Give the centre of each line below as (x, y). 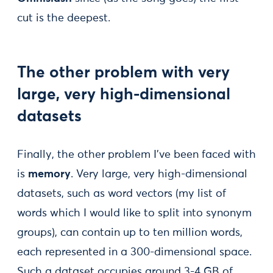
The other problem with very (123, 73)
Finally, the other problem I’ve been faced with (136, 155)
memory (49, 175)
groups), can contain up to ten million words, (130, 233)
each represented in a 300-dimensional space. (134, 253)
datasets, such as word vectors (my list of (122, 194)
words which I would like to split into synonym (134, 214)
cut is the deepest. (64, 19)
